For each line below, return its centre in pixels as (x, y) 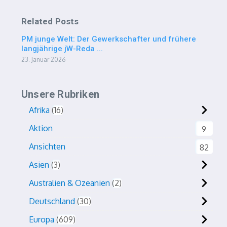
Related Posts (50, 21)
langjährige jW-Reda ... (62, 49)
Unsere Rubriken (60, 94)
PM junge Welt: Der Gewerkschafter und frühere (109, 39)
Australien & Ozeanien (69, 183)
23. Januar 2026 (43, 60)
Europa (42, 219)
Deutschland (52, 201)
